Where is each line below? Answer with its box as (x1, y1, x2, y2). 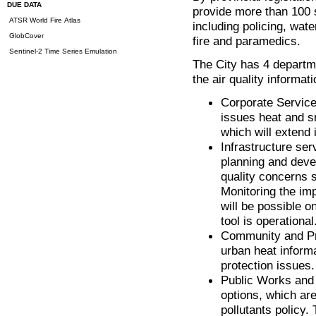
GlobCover (7, 32, 44, 39)
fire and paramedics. (193, 34, 300, 49)
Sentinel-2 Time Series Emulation (7, 47, 117, 55)
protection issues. (221, 258, 315, 273)
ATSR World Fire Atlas (7, 16, 80, 24)
